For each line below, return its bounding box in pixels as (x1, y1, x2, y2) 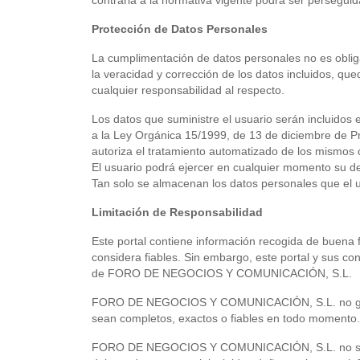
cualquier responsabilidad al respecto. (92, 84, 284, 96)
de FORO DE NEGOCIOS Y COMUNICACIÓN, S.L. (92, 267, 352, 280)
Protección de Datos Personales (92, 22, 268, 35)
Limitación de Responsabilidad (92, 206, 263, 219)
